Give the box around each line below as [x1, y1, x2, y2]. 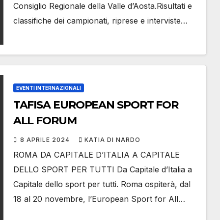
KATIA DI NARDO [84, 136, 140, 144]
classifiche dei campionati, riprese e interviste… [13, 16, 188, 26]
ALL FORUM [13, 114, 77, 128]
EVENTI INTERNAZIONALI [16, 85, 81, 91]
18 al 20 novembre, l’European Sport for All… [13, 194, 185, 204]
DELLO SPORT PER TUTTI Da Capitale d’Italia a [13, 165, 192, 175]
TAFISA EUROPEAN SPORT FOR [13, 98, 179, 112]
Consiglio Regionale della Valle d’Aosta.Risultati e [13, 1, 192, 11]
